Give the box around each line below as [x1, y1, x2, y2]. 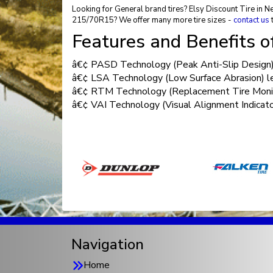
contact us [233, 15, 269, 26]
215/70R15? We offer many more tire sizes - [72, 15, 233, 26]
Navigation [71, 235, 144, 254]
